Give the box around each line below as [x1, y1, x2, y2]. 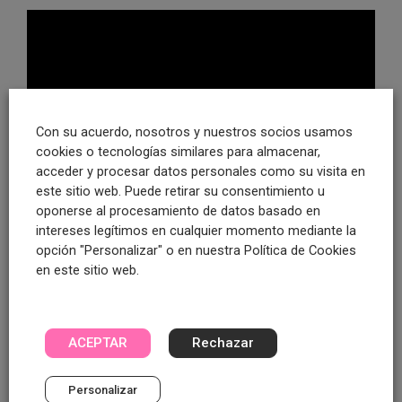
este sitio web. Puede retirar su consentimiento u [36, 183, 325, 199]
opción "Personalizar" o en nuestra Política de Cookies [36, 242, 356, 258]
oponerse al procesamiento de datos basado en [36, 203, 320, 219]
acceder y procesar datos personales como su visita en [36, 163, 365, 179]
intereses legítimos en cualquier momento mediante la [36, 223, 356, 239]
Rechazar [192, 335, 254, 351]
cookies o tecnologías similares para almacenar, [36, 144, 320, 160]
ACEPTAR [68, 335, 127, 351]
